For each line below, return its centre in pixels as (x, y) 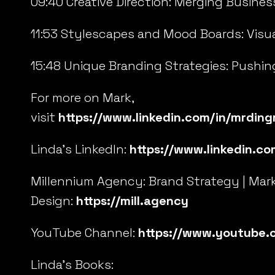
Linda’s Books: (72, 265)
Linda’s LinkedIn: (80, 149)
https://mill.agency (132, 201)
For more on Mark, (82, 98)
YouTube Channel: (84, 233)
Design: (53, 201)
